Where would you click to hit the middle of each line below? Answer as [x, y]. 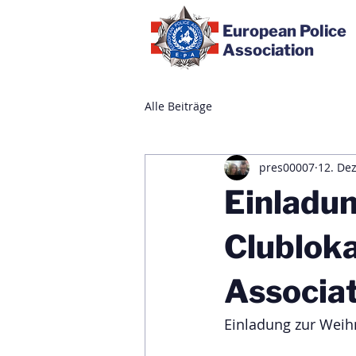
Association [268, 50]
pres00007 [287, 168]
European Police [284, 31]
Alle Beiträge [178, 106]
